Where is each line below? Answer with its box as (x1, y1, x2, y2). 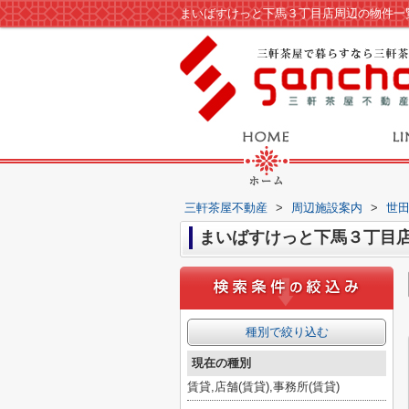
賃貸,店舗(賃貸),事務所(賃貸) (187, 380, 340, 393)
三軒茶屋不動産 (184, 201, 267, 215)
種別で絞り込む (245, 325, 329, 339)
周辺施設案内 (291, 201, 362, 215)
